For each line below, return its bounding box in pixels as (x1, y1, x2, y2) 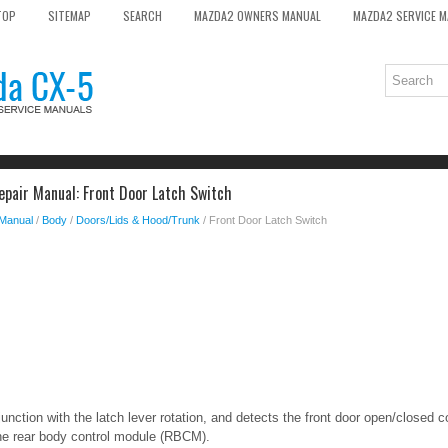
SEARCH (123, 7, 162, 24)
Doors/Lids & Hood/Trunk (76, 214, 200, 226)
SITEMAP (48, 7, 91, 24)
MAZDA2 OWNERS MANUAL (194, 7, 321, 24)
